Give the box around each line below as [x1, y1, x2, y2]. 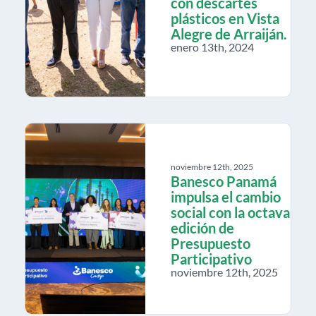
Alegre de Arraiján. [171, 25, 287, 42]
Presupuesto [171, 234, 250, 252]
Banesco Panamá [171, 172, 276, 190]
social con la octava [171, 203, 290, 221]
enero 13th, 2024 [171, 39, 254, 54]
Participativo [171, 250, 252, 267]
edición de [171, 219, 234, 236]
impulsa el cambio [171, 188, 281, 205]
